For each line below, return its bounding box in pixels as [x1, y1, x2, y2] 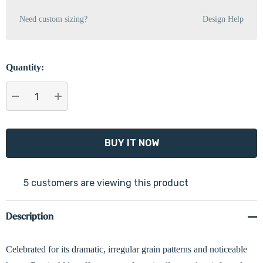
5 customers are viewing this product [23, 177, 188, 188]
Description [6, 211, 53, 221]
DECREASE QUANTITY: [15, 104, 118, 116]
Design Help [203, 14, 244, 23]
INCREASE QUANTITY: [58, 104, 158, 116]
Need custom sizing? [19, 14, 87, 23]
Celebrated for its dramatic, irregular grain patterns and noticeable [6, 244, 247, 254]
